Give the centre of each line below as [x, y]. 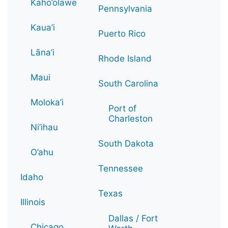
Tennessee [121, 168]
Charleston [131, 118]
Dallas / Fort [133, 218]
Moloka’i [47, 102]
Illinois [33, 202]
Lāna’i [42, 52]
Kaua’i [43, 27]
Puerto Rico [122, 33]
